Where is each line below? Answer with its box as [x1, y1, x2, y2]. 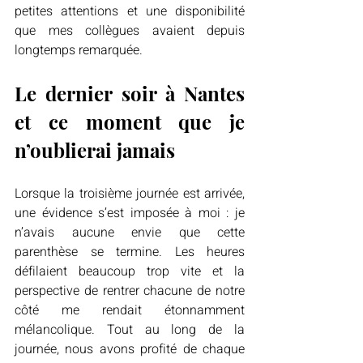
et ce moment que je [15, 109, 245, 135]
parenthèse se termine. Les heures [15, 242, 245, 262]
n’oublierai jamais [15, 137, 175, 163]
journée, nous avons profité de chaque [15, 340, 245, 359]
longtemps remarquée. [15, 41, 143, 60]
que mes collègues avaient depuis [15, 21, 245, 41]
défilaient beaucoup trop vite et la [15, 262, 245, 281]
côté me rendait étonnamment [15, 301, 245, 320]
